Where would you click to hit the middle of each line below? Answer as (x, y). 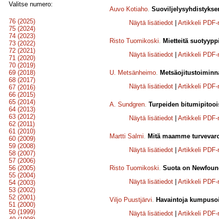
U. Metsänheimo (133, 73)
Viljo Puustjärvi (131, 200)
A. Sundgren (127, 105)
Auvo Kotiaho (129, 9)
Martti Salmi (127, 136)
